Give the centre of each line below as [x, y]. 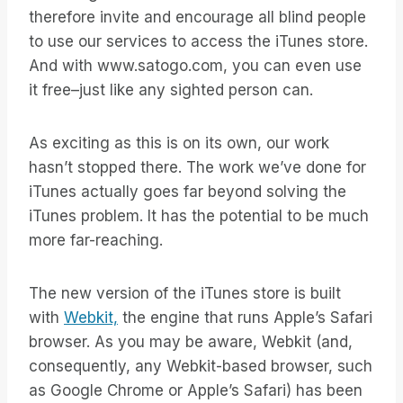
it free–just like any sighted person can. [171, 90]
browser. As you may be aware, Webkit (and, [191, 342]
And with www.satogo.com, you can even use [195, 66]
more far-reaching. [96, 241]
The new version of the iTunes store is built [185, 294]
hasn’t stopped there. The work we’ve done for [197, 168]
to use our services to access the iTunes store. [198, 42]
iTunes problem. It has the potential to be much [199, 216]
